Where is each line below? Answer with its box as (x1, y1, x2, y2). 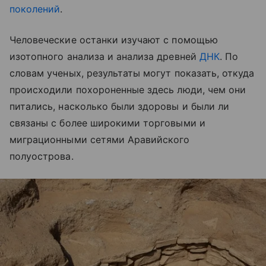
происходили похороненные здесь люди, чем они (9, 84, 246, 96)
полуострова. (9, 150, 74, 163)
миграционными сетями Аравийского (9, 134, 190, 146)
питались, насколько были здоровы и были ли (9, 100, 230, 113)
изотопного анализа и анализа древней (9, 50, 199, 63)
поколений (9, 3, 61, 15)
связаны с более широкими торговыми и (9, 117, 205, 129)
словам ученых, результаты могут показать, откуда (9, 67, 255, 80)
